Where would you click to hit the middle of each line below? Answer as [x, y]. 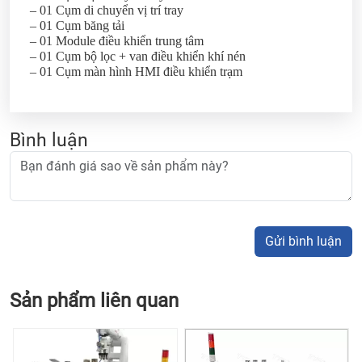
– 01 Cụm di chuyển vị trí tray [107, 10]
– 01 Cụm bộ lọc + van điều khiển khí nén [138, 56]
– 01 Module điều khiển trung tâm [117, 40]
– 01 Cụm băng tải [77, 25]
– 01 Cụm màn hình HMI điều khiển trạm [136, 71]
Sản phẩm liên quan [94, 300]
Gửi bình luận [303, 241]
